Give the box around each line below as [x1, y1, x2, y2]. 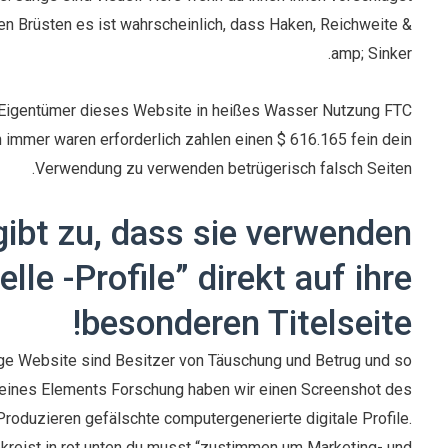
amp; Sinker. [331, 44, 413, 64]
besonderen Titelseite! [81, 303, 413, 345]
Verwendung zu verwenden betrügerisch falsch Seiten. [35, 159, 413, 179]
